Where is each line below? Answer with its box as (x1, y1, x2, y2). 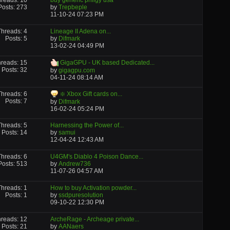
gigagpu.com (58, 66, 95, 74)
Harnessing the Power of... (50, 122, 124, 129)
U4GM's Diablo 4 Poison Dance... (50, 153, 143, 160)
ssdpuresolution (58, 191, 103, 199)
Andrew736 (58, 160, 91, 167)
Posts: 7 (5, 98, 28, 105)
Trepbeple (58, 4, 87, 11)
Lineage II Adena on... (50, 28, 111, 35)
